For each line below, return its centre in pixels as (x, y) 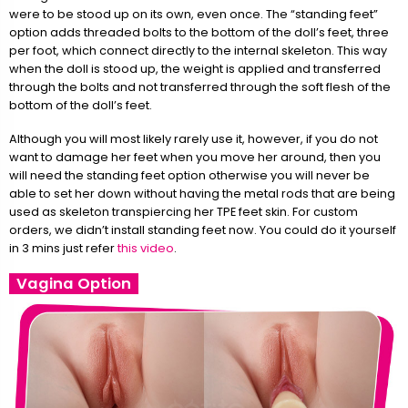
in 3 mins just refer (63, 248)
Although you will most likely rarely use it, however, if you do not (194, 138)
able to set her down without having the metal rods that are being (202, 193)
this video (146, 248)
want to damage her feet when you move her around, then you (195, 157)
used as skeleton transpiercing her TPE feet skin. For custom (184, 211)
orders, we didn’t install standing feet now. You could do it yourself (203, 229)
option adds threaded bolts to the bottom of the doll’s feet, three (199, 33)
